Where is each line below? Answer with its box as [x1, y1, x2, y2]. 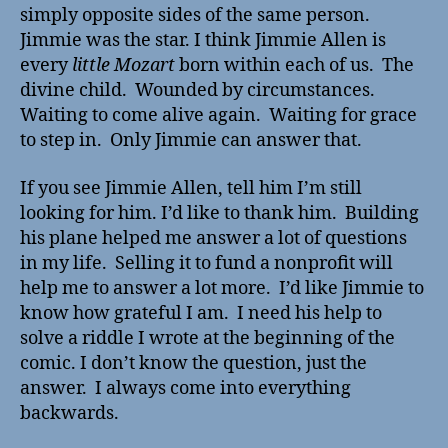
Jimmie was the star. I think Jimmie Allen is [20, 29, 386, 53]
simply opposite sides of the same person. [20, 4, 374, 28]
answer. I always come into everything [20, 376, 351, 400]
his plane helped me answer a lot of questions [20, 226, 407, 250]
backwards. [20, 401, 119, 425]
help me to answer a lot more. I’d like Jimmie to [20, 276, 424, 300]
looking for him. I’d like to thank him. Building [20, 201, 419, 225]
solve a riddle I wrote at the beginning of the [20, 326, 395, 350]
